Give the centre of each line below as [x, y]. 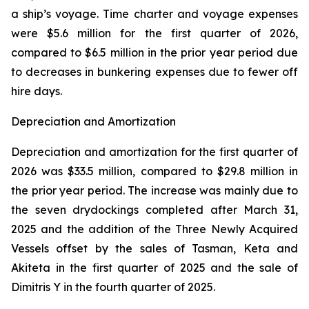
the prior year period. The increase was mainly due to [154, 190]
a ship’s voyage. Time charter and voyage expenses [154, 14]
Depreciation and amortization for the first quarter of [154, 152]
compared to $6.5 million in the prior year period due [154, 52]
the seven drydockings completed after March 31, [154, 210]
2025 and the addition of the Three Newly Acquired [154, 229]
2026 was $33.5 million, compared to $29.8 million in [154, 171]
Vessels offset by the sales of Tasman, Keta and [154, 248]
